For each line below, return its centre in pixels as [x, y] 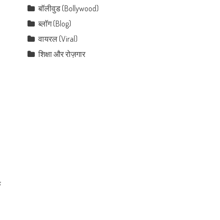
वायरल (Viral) [58, 39]
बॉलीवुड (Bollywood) [69, 8]
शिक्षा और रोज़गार [62, 54]
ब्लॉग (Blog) [55, 24]
